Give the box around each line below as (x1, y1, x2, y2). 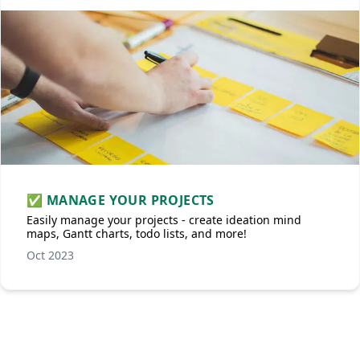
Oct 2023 (27, 247, 74, 263)
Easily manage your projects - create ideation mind (27, 212, 301, 227)
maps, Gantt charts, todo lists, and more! (27, 226, 247, 241)
